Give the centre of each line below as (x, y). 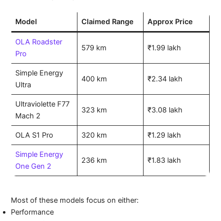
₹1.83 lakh (164, 161)
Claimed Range (107, 22)
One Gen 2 (33, 166)
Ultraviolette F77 (42, 104)
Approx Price (170, 22)
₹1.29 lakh (164, 135)
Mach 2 (28, 116)
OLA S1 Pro (34, 135)
